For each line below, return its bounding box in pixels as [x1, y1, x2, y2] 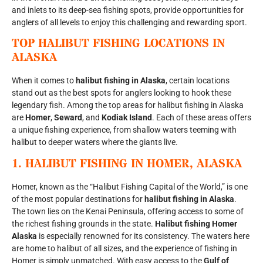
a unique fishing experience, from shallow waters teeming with [12, 124, 237, 134]
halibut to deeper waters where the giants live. [12, 137, 178, 147]
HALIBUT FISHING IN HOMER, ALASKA [25, 156, 242, 173]
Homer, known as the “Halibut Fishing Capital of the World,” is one [12, 182, 248, 192]
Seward [54, 112, 82, 122]
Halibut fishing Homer [155, 219, 237, 229]
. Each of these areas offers [152, 112, 251, 122]
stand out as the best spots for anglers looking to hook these [12, 87, 231, 97]
